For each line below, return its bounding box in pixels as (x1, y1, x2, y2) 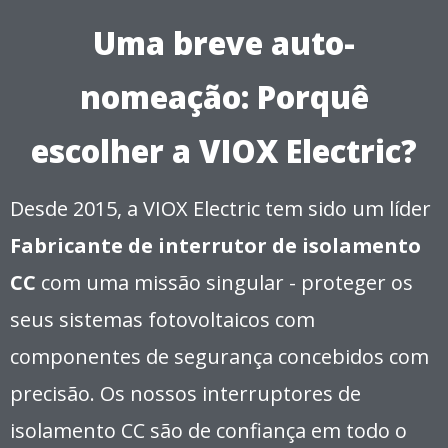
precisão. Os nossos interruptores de (10, 379, 361, 407)
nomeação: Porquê (79, 75, 369, 118)
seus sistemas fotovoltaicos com (10, 305, 315, 333)
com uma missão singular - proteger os (36, 268, 413, 296)
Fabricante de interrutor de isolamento (10, 231, 421, 259)
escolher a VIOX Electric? (31, 129, 417, 172)
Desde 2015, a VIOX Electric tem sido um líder (10, 194, 431, 222)
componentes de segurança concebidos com (10, 342, 429, 370)
